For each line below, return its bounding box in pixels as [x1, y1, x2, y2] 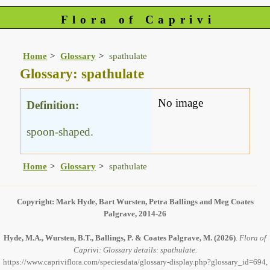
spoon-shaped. [27, 125, 94, 138]
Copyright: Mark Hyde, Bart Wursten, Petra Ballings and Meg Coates [16, 197, 254, 207]
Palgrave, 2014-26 [104, 209, 166, 219]
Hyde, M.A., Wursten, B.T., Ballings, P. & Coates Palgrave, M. [4, 233, 212, 243]
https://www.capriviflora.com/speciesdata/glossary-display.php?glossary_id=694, [2, 257, 268, 267]
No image [158, 96, 204, 110]
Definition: [27, 98, 80, 111]
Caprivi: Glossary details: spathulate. [73, 245, 197, 255]
